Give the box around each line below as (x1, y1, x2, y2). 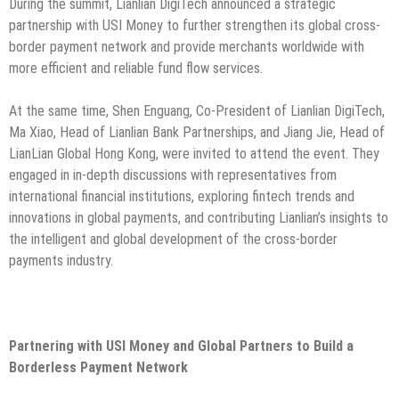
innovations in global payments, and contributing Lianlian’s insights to (9, 208, 388, 226)
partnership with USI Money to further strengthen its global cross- (9, 16, 380, 34)
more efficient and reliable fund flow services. (9, 59, 263, 77)
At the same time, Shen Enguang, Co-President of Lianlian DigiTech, (9, 102, 385, 119)
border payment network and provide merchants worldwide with (9, 37, 364, 55)
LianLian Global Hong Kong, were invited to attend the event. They (9, 144, 379, 162)
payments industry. (9, 251, 113, 269)
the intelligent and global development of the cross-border (9, 230, 338, 248)
